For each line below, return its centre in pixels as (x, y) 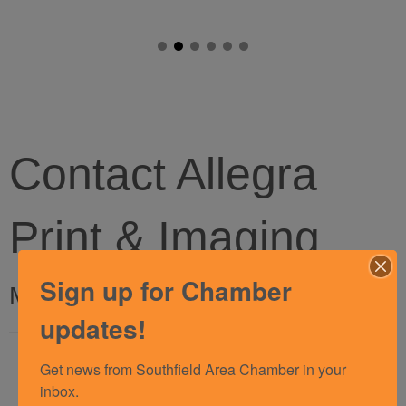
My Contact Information (142, 296)
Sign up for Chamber (166, 290)
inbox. (59, 391)
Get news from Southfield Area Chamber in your (193, 369)
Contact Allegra (163, 174)
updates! (93, 329)
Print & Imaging (164, 237)
